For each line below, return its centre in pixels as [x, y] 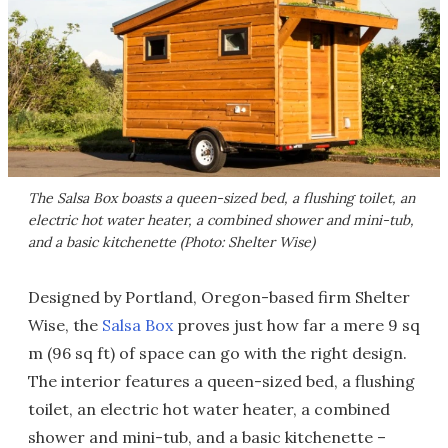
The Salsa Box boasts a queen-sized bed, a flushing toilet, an [221, 197]
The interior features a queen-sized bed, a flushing [221, 380]
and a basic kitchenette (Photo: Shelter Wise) [171, 241]
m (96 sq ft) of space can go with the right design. [217, 352]
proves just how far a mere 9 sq [296, 324]
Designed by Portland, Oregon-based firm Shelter [219, 296]
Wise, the [65, 324]
